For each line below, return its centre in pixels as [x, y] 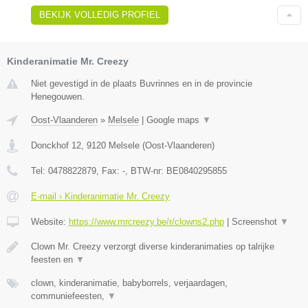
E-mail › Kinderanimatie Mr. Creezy [100, 197]
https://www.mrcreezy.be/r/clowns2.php [146, 222]
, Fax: [109, 171]
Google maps [174, 120]
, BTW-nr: [146, 171]
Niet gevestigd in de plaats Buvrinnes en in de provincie [142, 84]
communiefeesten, [69, 296]
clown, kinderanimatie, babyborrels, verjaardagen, [129, 283]
